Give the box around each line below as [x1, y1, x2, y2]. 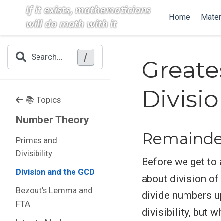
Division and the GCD [15, 167, 95, 177]
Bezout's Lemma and [15, 185, 93, 195]
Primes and [15, 135, 57, 145]
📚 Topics [25, 94, 61, 105]
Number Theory [15, 114, 89, 126]
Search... [31, 52, 63, 62]
